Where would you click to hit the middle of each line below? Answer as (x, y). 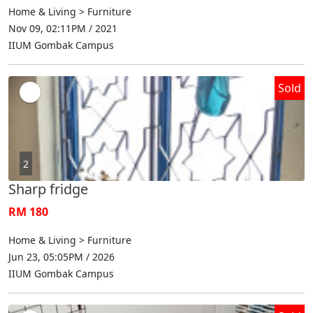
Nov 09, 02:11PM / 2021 (63, 28)
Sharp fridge (48, 189)
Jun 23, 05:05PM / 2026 (61, 256)
